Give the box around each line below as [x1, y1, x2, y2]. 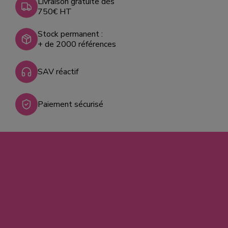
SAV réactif [38, 66, 79, 77]
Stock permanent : [38, 28, 103, 40]
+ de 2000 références [38, 38, 117, 50]
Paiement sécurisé [38, 98, 104, 110]
